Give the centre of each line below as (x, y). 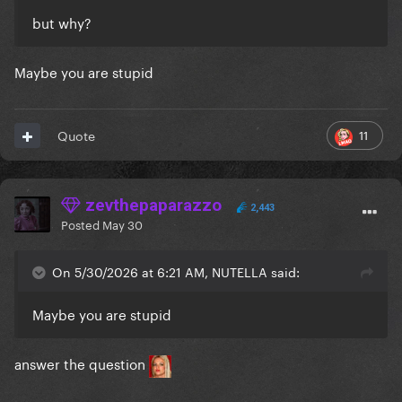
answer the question (82, 363)
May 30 (122, 224)
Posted (82, 224)
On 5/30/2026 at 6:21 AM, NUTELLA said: (176, 271)
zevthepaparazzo (151, 205)
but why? (62, 22)
